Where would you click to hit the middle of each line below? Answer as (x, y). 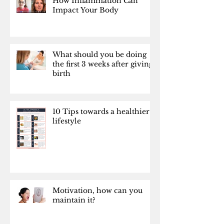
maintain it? (74, 200)
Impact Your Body (85, 10)
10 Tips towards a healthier (101, 111)
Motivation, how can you (97, 190)
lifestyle (67, 121)
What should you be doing (99, 54)
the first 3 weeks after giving (103, 64)
